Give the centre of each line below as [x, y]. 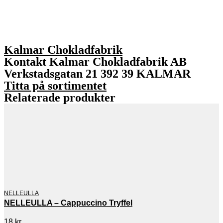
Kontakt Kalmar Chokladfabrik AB [95, 61]
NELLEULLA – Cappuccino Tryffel [68, 203]
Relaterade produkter [60, 97]
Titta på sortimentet [55, 85]
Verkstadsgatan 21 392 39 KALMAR [97, 73]
